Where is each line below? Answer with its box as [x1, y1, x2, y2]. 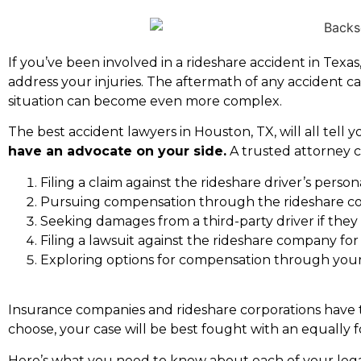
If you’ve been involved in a [8, 55, 186, 71]
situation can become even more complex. [8, 93, 285, 110]
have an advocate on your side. [8, 143, 226, 160]
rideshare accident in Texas [186, 55, 359, 71]
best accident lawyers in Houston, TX [37, 124, 274, 140]
